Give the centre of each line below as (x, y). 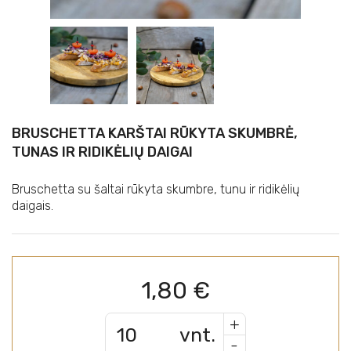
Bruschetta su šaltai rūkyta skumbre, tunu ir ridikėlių (156, 189)
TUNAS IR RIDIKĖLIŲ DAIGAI (102, 152)
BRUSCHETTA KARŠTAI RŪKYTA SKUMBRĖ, (155, 133)
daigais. (33, 206)
